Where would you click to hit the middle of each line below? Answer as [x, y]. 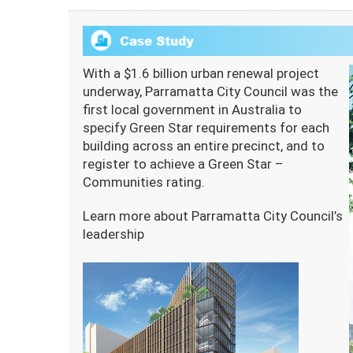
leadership [113, 234]
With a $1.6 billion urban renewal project [201, 73]
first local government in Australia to [192, 110]
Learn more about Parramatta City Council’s [213, 216]
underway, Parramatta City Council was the [210, 91]
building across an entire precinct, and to [204, 146]
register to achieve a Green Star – [183, 164]
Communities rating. [144, 182]
